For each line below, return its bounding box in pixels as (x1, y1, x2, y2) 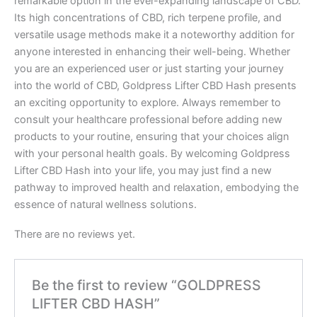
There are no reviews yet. (14, 227, 135, 241)
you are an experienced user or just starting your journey (14, 62, 284, 76)
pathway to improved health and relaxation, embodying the (14, 181, 299, 195)
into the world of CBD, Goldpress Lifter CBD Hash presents (14, 79, 296, 93)
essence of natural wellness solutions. (14, 198, 197, 212)
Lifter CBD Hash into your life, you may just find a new (14, 164, 272, 178)
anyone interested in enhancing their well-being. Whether (14, 45, 290, 59)
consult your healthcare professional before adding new (14, 113, 282, 127)
